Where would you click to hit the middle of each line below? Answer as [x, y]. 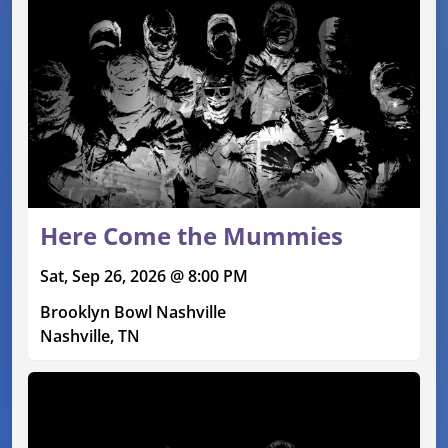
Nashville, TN [90, 336]
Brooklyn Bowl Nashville [133, 312]
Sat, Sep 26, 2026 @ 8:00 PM [144, 276]
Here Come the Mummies [191, 236]
